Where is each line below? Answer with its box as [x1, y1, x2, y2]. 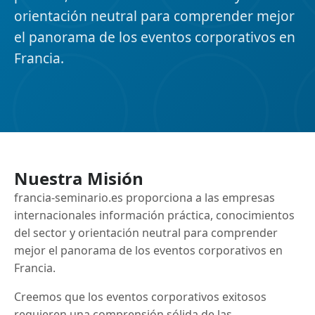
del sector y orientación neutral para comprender [14, 225, 278, 240]
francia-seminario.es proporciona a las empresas [14, 190, 275, 205]
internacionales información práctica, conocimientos [14, 207, 295, 223]
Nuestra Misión [14, 167, 143, 190]
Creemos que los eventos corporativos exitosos [14, 289, 266, 304]
